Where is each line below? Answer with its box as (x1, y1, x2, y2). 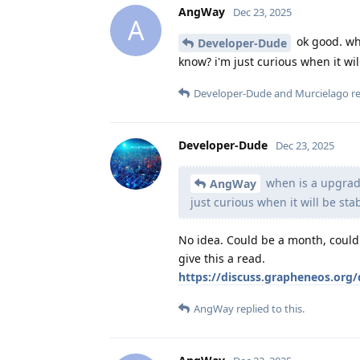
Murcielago (295, 85, 349, 100)
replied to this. (234, 301, 305, 317)
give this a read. (178, 251, 265, 267)
